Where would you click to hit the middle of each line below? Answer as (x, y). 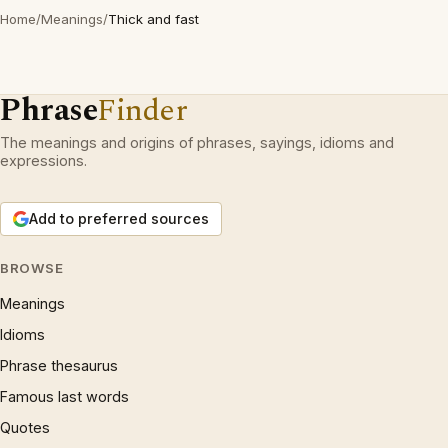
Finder (142, 111)
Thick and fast (153, 19)
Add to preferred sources (119, 219)
